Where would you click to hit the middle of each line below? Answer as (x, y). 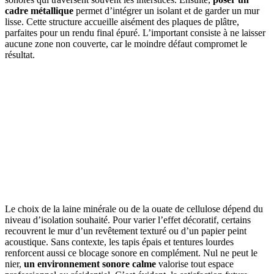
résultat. (20, 54)
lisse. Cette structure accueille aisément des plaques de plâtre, (122, 21)
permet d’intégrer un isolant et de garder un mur (166, 10)
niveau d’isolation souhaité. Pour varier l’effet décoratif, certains (128, 220)
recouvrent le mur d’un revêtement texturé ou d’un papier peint (126, 231)
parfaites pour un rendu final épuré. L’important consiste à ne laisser (135, 32)
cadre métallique (39, 10)
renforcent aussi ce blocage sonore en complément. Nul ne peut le (131, 253)
